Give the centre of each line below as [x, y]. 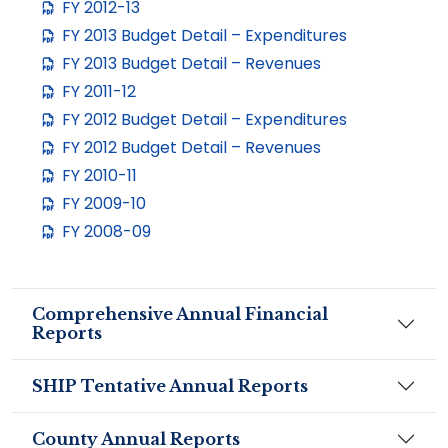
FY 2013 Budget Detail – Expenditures [204, 35]
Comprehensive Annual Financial [180, 314]
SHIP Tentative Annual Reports [170, 385]
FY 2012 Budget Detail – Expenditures [204, 119]
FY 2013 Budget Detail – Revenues [191, 63]
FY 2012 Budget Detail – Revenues [191, 147]
